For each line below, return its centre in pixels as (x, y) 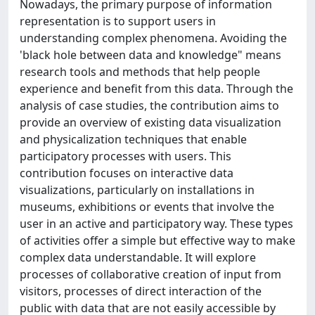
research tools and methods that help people (140, 72)
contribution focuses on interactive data (127, 173)
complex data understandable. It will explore (138, 257)
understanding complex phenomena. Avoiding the (153, 38)
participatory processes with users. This (126, 156)
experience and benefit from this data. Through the (156, 89)
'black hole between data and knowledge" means (150, 55)
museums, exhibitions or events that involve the (147, 207)
